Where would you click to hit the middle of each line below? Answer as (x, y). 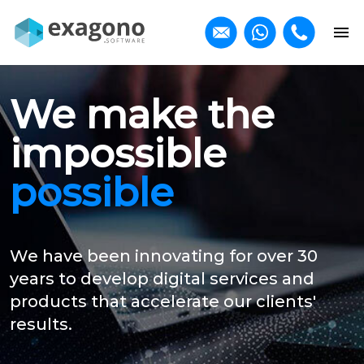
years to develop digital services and (162, 278)
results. (41, 324)
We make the (142, 114)
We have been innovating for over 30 (164, 256)
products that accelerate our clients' (163, 301)
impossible (118, 153)
